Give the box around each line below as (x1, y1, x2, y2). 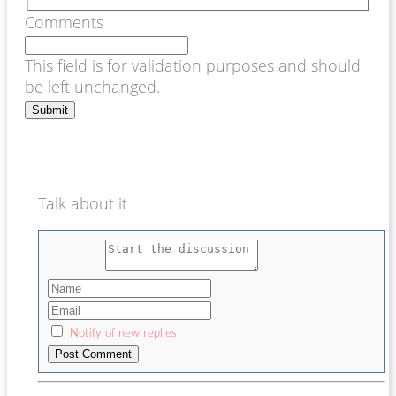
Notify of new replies (70, 328, 177, 340)
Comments (25, 11, 103, 34)
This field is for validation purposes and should (25, 55, 361, 77)
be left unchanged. (25, 76, 160, 98)
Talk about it (38, 193, 127, 215)
